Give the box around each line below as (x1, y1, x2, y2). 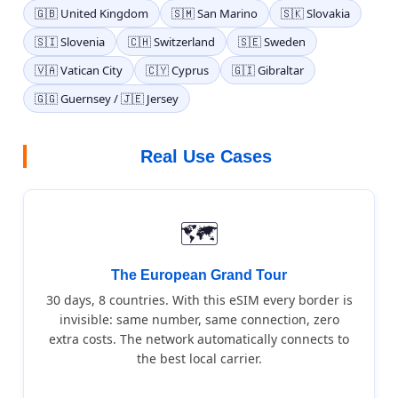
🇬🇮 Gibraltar (232, 62, 304, 78)
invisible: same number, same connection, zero (59, 311, 339, 328)
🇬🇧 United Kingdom (35, 5, 148, 21)
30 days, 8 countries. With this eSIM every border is (45, 291, 353, 308)
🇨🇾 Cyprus (146, 62, 209, 78)
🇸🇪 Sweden (238, 34, 306, 50)
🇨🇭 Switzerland (128, 34, 215, 50)
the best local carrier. (136, 350, 262, 367)
